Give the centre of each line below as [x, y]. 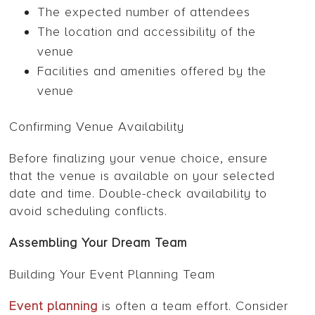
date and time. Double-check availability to [139, 194]
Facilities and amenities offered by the [152, 71]
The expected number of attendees [144, 12]
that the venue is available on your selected [142, 176]
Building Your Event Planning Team [112, 275]
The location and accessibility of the [147, 32]
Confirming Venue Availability [97, 127]
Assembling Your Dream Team [98, 243]
